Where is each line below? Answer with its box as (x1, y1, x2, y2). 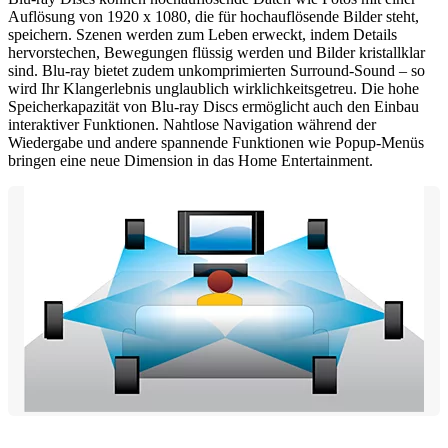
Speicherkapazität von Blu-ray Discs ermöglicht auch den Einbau (8, 97, 419, 115)
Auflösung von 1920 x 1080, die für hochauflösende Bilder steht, (8, 7, 419, 25)
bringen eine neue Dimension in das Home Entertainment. (8, 151, 373, 169)
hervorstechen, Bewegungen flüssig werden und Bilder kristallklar (8, 43, 425, 61)
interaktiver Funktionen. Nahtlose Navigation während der (8, 115, 376, 133)
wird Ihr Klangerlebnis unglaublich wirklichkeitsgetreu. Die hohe (8, 79, 419, 97)
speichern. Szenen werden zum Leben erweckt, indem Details (8, 25, 397, 43)
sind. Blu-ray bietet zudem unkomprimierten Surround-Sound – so (8, 61, 425, 79)
